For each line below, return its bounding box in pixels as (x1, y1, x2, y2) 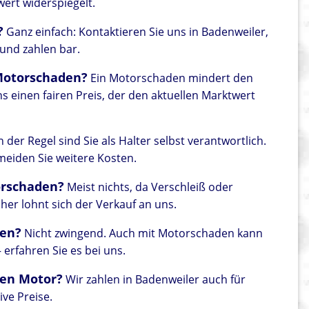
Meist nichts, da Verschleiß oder (64, 179, 234, 195)
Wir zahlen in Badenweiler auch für (63, 272, 246, 288)
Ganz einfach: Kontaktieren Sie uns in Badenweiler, (3, 24, 269, 40)
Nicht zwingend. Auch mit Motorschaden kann (21, 226, 263, 241)
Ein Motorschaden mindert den (88, 70, 254, 86)
